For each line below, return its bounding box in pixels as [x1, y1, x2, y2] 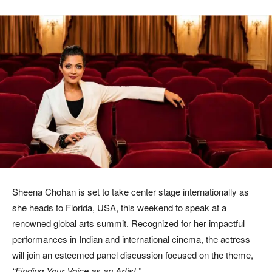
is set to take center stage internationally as [76, 185, 249, 198]
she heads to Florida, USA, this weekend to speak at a [12, 200, 226, 214]
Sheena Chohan [12, 185, 76, 198]
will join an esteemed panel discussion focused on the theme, [12, 248, 253, 261]
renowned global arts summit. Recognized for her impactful [12, 216, 245, 229]
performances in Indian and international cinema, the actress [12, 232, 250, 245]
